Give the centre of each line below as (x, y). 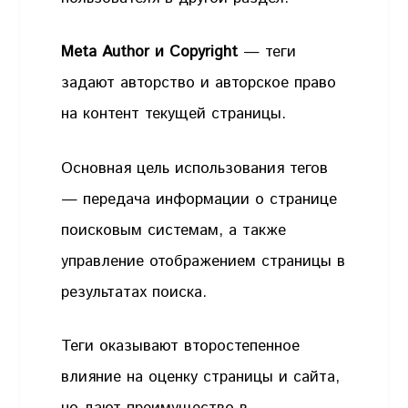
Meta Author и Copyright (150, 52)
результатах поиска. (137, 292)
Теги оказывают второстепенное (181, 347)
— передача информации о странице (199, 199)
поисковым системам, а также (174, 230)
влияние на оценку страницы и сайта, (201, 377)
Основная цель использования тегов (195, 168)
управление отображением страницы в (204, 261)
